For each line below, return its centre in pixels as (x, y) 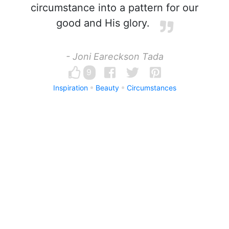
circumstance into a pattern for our (114, 8)
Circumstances (151, 88)
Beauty (107, 88)
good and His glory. (103, 23)
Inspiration (70, 88)
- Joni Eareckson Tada (114, 56)
